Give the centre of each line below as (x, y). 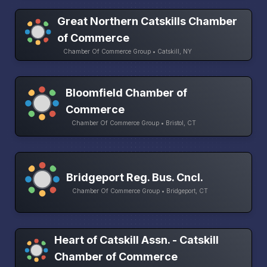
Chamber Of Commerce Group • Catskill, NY (127, 52)
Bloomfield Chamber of (127, 93)
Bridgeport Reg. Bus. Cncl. (135, 177)
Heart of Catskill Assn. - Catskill (136, 240)
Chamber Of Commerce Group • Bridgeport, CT (140, 190)
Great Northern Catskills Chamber (147, 21)
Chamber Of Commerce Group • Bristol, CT (134, 123)
